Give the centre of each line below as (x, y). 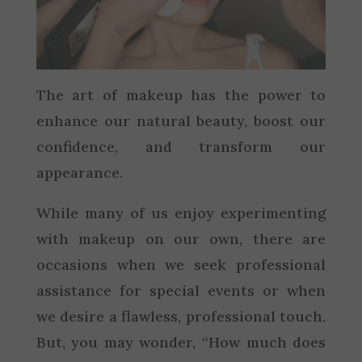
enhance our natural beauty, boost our (181, 120)
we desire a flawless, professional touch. (181, 316)
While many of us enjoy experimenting (181, 213)
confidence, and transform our (181, 146)
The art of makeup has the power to (181, 95)
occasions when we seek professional (181, 264)
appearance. (79, 172)
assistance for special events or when (181, 290)
